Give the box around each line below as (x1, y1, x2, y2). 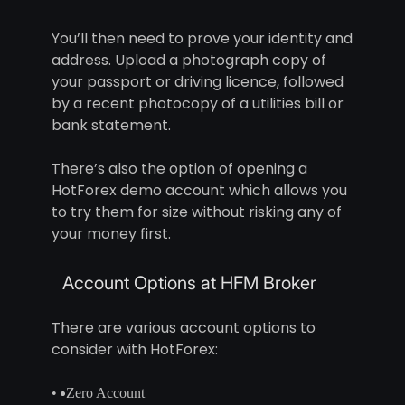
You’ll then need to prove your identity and (51, 28, 353, 50)
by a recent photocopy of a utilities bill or (51, 93, 344, 115)
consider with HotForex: (51, 339, 218, 361)
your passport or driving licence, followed (51, 71, 344, 93)
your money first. (51, 223, 171, 245)
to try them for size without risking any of (51, 202, 342, 223)
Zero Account (65, 385, 145, 401)
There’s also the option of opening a (51, 158, 307, 180)
